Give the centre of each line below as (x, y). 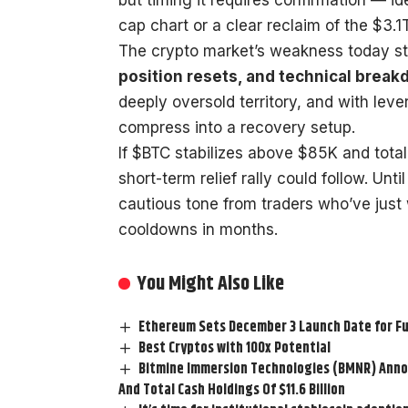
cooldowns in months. (198, 229)
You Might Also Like (211, 284)
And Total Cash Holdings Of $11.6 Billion (232, 390)
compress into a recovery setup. (237, 127)
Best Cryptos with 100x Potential (235, 348)
